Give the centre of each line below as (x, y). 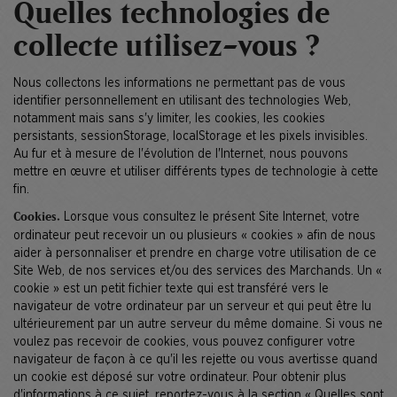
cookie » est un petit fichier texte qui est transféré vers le (171, 289)
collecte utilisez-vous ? (167, 48)
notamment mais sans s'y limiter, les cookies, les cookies (169, 119)
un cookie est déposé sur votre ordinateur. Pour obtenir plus (180, 378)
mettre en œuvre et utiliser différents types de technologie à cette (196, 172)
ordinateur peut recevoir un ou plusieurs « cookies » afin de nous (195, 236)
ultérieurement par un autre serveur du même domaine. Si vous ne (198, 324)
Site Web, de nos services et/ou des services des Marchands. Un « (198, 271)
